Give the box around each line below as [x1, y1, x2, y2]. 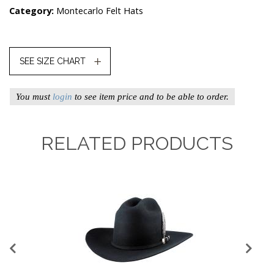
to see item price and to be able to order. [72, 92, 229, 102]
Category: [9, 5, 56, 17]
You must [16, 92, 53, 102]
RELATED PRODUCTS [41, 132, 233, 154]
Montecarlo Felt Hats [56, 5, 143, 17]
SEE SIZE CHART [20, 56, 86, 66]
